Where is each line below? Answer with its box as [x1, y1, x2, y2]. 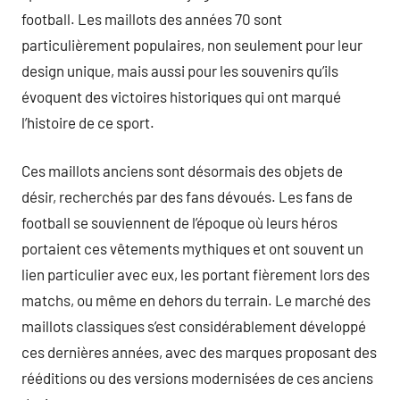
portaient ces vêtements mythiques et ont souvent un [21, 239, 363, 257]
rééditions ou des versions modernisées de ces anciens [21, 369, 373, 387]
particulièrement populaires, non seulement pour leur [21, 35, 362, 54]
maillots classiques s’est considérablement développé [21, 317, 366, 335]
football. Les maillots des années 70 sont [21, 9, 282, 28]
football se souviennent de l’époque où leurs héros [21, 213, 337, 231]
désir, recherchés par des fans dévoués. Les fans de [21, 187, 353, 205]
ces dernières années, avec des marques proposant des [21, 343, 377, 361]
